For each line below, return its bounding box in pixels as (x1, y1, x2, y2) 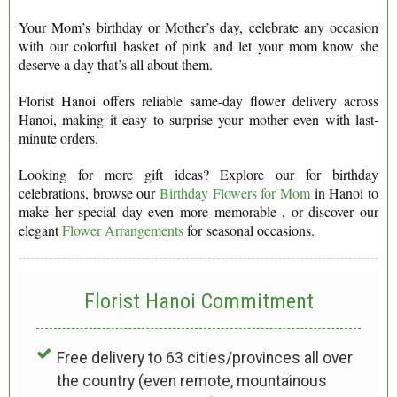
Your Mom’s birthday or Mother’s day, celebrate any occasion (19, 18, 378, 37)
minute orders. (19, 128, 98, 148)
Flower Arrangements (62, 221, 183, 240)
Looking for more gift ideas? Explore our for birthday (19, 165, 378, 184)
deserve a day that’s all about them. (19, 55, 213, 74)
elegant (19, 221, 62, 240)
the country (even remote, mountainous (56, 372, 327, 391)
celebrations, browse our (19, 183, 160, 203)
